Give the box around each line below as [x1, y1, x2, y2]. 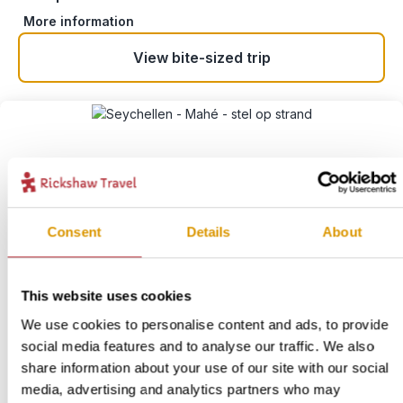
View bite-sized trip [132, 49, 271, 67]
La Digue [108, 372, 160, 388]
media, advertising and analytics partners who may [21, 381, 341, 397]
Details [186, 224, 230, 240]
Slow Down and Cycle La [61, 296, 324, 327]
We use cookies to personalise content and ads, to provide [21, 316, 389, 332]
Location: [18, 372, 78, 388]
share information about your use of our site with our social [21, 359, 389, 375]
